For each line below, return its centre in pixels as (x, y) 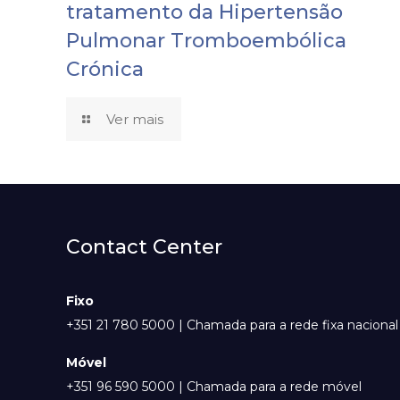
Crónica (105, 70)
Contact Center (145, 247)
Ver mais (135, 120)
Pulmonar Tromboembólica (207, 41)
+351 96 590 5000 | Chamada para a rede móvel (214, 387)
